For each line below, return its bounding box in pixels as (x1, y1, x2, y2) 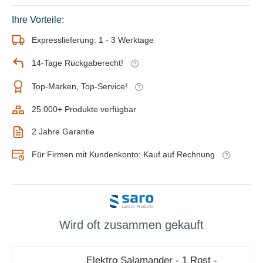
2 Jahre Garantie (32, 127, 95, 137)
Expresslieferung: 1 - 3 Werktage (32, 35, 154, 45)
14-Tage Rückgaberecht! (32, 58, 123, 68)
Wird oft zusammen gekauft (59, 218, 204, 231)
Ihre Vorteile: (12, 14, 64, 25)
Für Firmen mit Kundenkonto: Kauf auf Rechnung (32, 150, 215, 160)
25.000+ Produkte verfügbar (32, 104, 136, 114)
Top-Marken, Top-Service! (32, 82, 127, 92)
